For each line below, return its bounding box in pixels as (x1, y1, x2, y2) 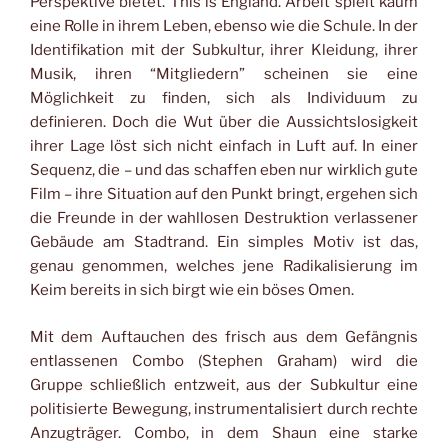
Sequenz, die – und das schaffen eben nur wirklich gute (30, 161, 418, 180)
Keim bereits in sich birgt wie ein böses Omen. (30, 281, 354, 300)
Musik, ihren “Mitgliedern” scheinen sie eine (30, 65, 418, 84)
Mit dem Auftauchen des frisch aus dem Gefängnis (30, 327, 418, 346)
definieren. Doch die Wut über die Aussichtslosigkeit (30, 113, 418, 132)
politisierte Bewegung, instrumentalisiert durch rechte (30, 399, 418, 418)
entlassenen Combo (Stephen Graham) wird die (30, 351, 418, 370)
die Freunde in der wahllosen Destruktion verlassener (30, 209, 418, 228)
